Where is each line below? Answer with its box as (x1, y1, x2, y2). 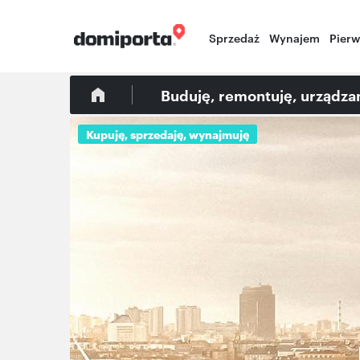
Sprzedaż (209, 30, 260, 45)
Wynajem (269, 30, 321, 45)
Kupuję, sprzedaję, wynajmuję (86, 126, 250, 141)
